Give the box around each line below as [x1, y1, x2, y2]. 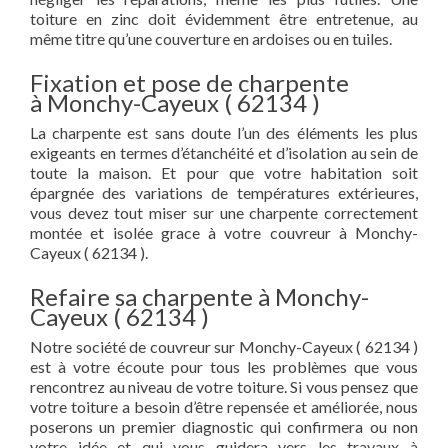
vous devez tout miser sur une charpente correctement [30, 203, 418, 222]
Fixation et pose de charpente [30, 68, 349, 97]
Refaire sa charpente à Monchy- [30, 282, 369, 311]
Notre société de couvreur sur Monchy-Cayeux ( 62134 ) [30, 337, 418, 356]
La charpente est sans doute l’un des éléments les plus [30, 123, 418, 142]
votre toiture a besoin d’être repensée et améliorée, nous [30, 397, 418, 416]
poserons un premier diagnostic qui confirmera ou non [30, 417, 418, 436]
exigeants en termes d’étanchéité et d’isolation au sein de [30, 143, 418, 162]
